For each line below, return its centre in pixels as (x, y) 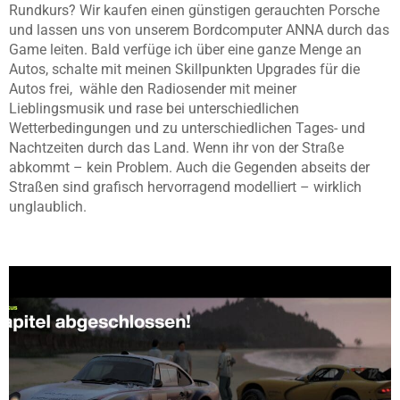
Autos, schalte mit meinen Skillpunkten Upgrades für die (184, 70)
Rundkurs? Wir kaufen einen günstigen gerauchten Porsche (194, 11)
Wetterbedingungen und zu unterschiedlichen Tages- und (187, 129)
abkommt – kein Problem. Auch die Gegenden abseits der (189, 168)
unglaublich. (48, 207)
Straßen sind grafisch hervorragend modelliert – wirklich (185, 187)
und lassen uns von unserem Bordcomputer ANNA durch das (199, 30)
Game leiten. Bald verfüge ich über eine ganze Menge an (185, 50)
